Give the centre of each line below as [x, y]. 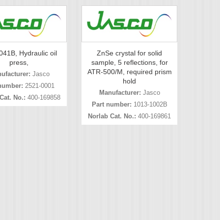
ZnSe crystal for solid [129, 53]
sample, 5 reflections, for [129, 63]
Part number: [111, 105]
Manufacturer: [120, 93]
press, [19, 63]
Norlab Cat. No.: [112, 116]
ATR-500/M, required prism [129, 72]
